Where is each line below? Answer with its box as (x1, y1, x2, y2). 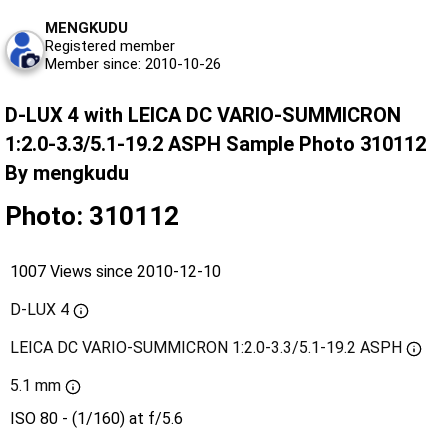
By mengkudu (5, 161, 129, 186)
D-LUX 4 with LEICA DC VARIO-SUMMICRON (5, 103, 401, 128)
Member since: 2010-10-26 (45, 55, 221, 74)
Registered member (45, 37, 175, 56)
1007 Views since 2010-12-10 (10, 262, 221, 282)
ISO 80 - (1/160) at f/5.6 (10, 409, 183, 429)
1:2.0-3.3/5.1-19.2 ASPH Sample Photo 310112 (5, 132, 426, 157)
